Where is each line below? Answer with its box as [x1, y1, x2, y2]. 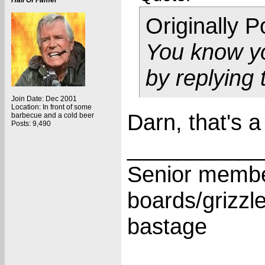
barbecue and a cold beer [11, 111, 94, 119]
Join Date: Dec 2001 [11, 95, 77, 103]
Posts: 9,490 [11, 119, 51, 128]
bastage [127, 214, 207, 239]
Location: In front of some [11, 103, 92, 111]
